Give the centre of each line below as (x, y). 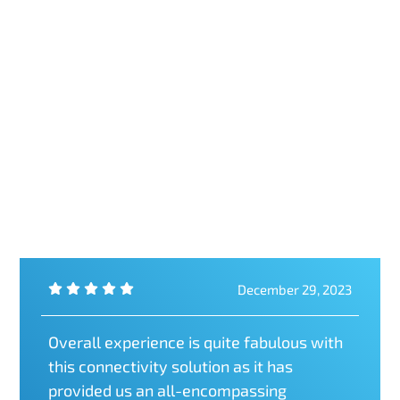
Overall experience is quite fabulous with (196, 342)
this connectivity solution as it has (171, 366)
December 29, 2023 (294, 289)
